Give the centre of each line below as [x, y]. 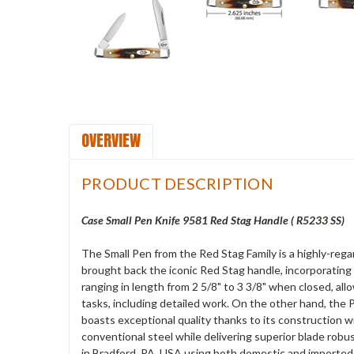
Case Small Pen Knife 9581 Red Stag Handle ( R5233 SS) [213, 220]
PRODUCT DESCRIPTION [177, 183]
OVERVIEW [111, 140]
